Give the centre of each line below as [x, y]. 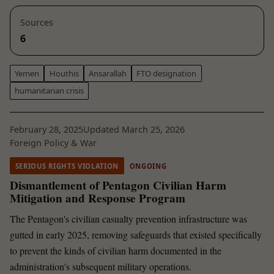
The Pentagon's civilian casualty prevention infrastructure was [128, 218]
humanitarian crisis [50, 91]
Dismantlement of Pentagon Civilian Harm [118, 186]
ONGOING [148, 166]
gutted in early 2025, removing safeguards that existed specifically [136, 234]
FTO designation [167, 74]
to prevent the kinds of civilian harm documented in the [116, 250]
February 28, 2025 [46, 130]
